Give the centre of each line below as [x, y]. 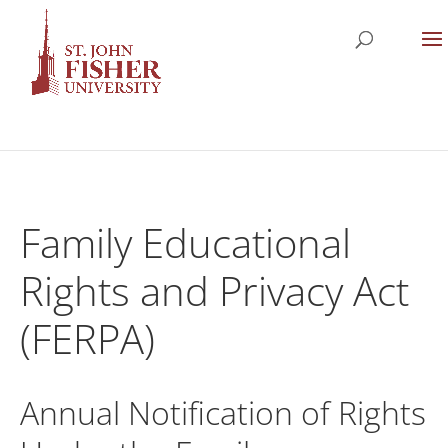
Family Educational [185, 242]
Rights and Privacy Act [214, 290]
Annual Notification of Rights [223, 412]
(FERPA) [87, 338]
